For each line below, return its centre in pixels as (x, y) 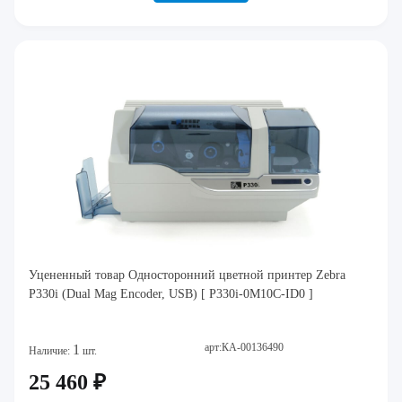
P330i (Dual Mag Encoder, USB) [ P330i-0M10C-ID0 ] (171, 294)
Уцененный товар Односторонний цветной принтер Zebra (187, 275)
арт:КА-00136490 (244, 347)
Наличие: (51, 351)
